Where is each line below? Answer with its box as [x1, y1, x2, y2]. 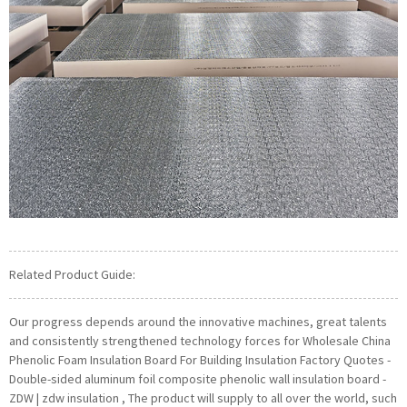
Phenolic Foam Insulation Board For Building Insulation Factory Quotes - [9, 352, 391, 369]
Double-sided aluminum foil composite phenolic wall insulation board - [9, 371, 386, 388]
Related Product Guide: [9, 266, 135, 283]
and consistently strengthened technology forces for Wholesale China [9, 333, 391, 350]
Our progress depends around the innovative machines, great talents [9, 313, 387, 331]
